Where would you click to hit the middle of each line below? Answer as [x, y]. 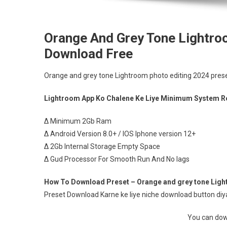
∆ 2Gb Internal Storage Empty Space [102, 146]
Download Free [88, 54]
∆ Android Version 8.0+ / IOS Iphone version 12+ [120, 134]
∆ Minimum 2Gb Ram [78, 121]
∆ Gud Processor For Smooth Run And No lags [117, 159]
